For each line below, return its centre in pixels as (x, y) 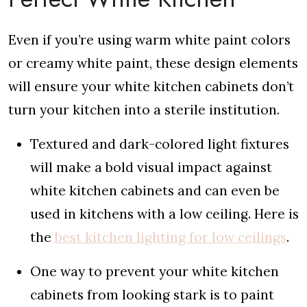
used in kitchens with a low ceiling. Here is (164, 213)
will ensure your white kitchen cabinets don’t (151, 86)
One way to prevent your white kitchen (155, 271)
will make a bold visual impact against (151, 167)
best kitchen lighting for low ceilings (171, 237)
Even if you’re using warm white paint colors (149, 39)
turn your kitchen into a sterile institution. (144, 109)
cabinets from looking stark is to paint (152, 294)
